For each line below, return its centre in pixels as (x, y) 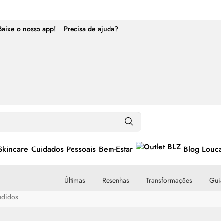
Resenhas (116, 180)
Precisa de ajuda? (91, 29)
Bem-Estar (116, 149)
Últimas (75, 180)
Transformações (169, 180)
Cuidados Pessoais (63, 149)
